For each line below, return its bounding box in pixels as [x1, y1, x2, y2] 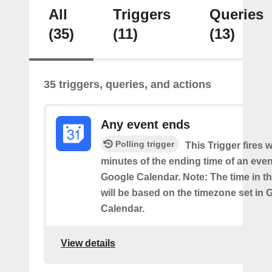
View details [61, 238, 115, 249]
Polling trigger [115, 138, 174, 149]
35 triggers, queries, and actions [44, 78, 211, 90]
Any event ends [101, 117, 190, 131]
